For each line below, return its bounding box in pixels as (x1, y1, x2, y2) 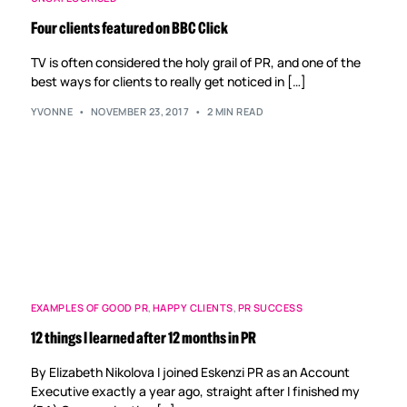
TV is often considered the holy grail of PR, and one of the (30, 54, 361, 72)
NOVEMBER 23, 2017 (90, 104, 190, 118)
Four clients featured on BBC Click (30, 18, 228, 39)
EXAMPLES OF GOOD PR (30, 300, 148, 314)
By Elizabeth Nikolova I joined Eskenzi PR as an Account (30, 362, 350, 381)
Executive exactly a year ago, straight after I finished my (30, 382, 360, 400)
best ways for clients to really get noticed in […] (30, 73, 306, 91)
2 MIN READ (206, 104, 264, 118)
